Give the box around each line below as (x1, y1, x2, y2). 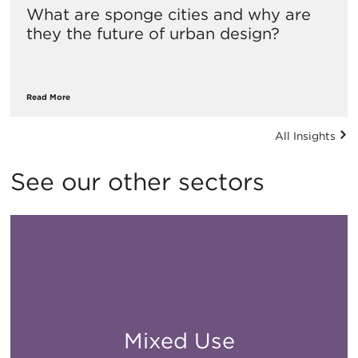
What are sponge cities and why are (26, 4, 311, 24)
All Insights (275, 129, 340, 142)
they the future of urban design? (26, 23, 280, 43)
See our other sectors (10, 166, 265, 196)
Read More (26, 91, 70, 101)
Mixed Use (123, 327, 235, 354)
